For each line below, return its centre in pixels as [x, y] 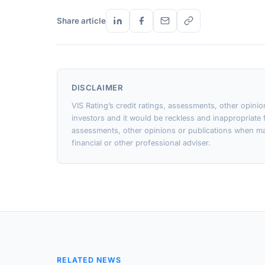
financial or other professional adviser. [141, 143]
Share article [81, 20]
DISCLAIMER [97, 88]
